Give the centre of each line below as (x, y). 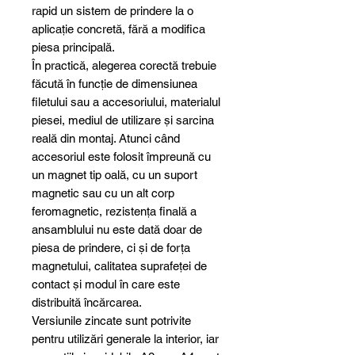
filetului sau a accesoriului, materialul (126, 102)
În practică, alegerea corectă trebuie (124, 66)
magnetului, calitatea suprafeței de (119, 266)
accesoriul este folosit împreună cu (121, 157)
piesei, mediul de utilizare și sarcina (123, 120)
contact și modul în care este (106, 284)
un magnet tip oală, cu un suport (115, 175)
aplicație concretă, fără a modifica (118, 29)
